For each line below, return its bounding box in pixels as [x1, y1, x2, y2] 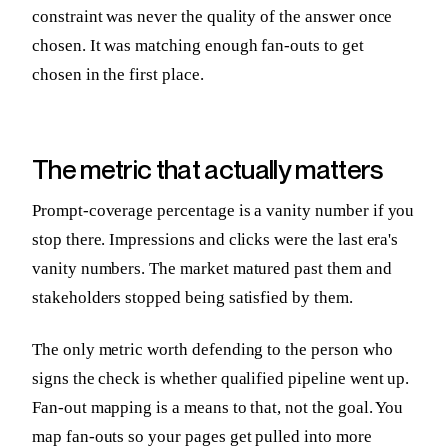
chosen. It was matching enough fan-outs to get [32, 36, 364, 56]
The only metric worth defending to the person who [32, 339, 393, 359]
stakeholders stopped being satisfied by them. [32, 287, 353, 307]
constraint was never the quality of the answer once [32, 7, 393, 27]
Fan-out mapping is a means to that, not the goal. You [32, 397, 404, 417]
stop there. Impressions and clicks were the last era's [32, 229, 399, 249]
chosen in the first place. [32, 65, 204, 85]
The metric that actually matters [32, 152, 383, 185]
